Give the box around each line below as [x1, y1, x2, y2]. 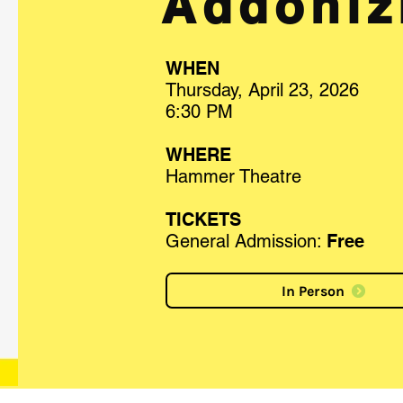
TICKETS [165, 209, 241, 230]
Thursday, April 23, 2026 [165, 79, 359, 101]
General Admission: [165, 230, 322, 252]
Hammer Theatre [165, 166, 301, 187]
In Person [282, 282, 345, 300]
